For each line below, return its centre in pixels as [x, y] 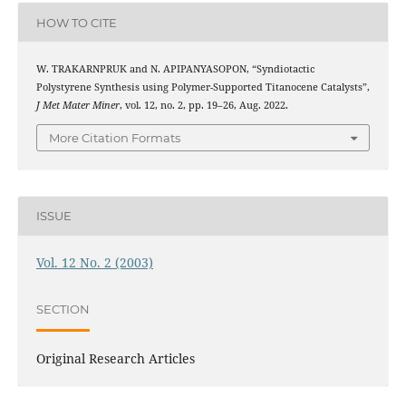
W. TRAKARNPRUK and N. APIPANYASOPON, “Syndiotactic [175, 69]
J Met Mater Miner [77, 106]
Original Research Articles [115, 358]
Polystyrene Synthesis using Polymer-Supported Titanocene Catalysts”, [203, 87]
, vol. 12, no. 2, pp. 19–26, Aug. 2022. [203, 106]
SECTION [63, 309]
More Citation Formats [115, 137]
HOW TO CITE [76, 22]
